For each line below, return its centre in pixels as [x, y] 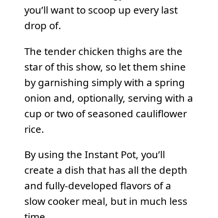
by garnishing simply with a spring [104, 82]
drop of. [43, 26]
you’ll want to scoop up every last [101, 10]
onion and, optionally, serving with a [109, 98]
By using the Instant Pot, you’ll [94, 154]
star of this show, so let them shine [105, 66]
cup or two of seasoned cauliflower [105, 113]
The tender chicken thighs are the [103, 51]
